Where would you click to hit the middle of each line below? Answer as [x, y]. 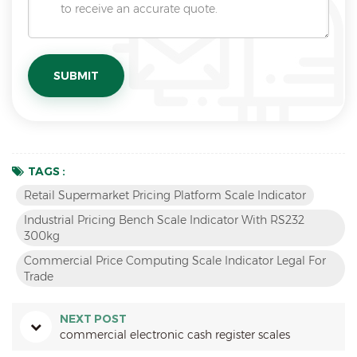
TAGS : [47, 171]
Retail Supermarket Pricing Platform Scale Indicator [165, 195]
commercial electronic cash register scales [175, 334]
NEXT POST [93, 318]
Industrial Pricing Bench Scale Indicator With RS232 [164, 220]
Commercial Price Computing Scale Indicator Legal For [175, 260]
